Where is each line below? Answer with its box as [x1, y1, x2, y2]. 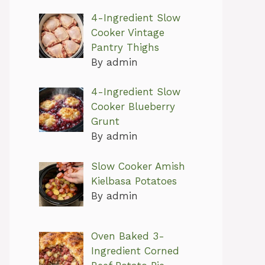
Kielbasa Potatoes [91, 174, 177, 187]
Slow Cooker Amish [91, 160, 185, 172]
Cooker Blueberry [91, 101, 175, 113]
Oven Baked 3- [91, 230, 164, 242]
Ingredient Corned [91, 244, 179, 257]
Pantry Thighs [91, 41, 159, 53]
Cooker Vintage [91, 26, 164, 38]
